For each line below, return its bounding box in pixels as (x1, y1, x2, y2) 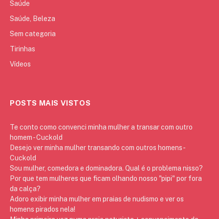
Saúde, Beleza (10, 14, 55, 22)
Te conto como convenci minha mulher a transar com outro (10, 123, 193, 131)
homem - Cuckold (10, 133, 63, 141)
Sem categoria (10, 29, 56, 38)
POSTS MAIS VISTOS (10, 98, 91, 107)
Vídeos (10, 60, 31, 68)
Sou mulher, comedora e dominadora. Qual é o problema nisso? (10, 164, 203, 172)
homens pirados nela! (10, 205, 75, 213)
